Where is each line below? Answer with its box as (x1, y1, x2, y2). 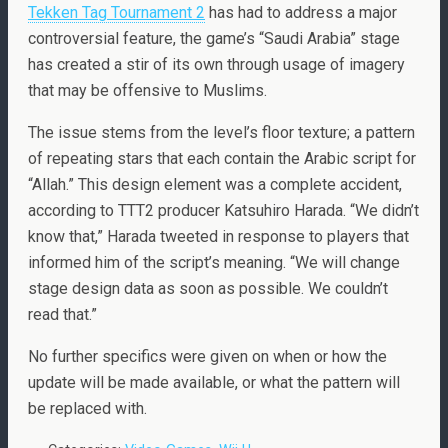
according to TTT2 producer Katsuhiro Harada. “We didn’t (28, 201, 419, 220)
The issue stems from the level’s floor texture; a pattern (28, 123, 415, 142)
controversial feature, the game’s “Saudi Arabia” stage (28, 29, 400, 48)
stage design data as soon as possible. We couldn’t (28, 279, 388, 298)
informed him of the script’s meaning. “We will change (28, 253, 400, 272)
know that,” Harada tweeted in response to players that (28, 227, 409, 246)
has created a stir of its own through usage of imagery (28, 55, 405, 74)
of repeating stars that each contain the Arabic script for (28, 149, 416, 168)
